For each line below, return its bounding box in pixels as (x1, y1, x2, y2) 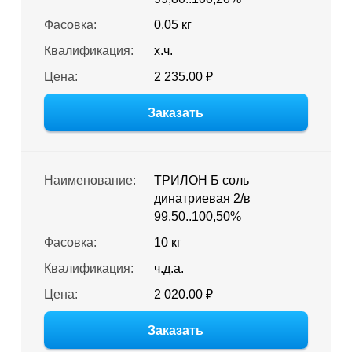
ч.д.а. (153, 262, 184, 275)
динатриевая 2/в (153, 192, 251, 205)
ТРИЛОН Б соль (153, 174, 249, 187)
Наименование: (43, 174, 136, 187)
